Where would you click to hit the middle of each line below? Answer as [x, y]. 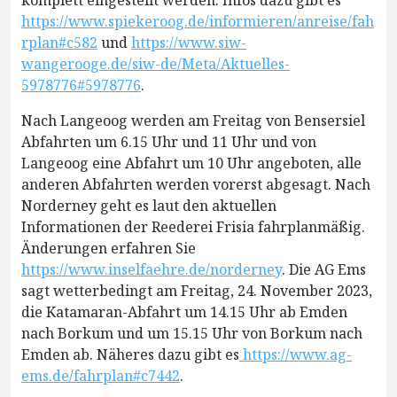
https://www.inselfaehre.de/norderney [152, 270]
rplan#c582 [59, 43]
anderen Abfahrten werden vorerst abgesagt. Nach [196, 185]
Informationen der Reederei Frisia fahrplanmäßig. [193, 227]
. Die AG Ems [324, 270]
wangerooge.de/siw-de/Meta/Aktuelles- [156, 64]
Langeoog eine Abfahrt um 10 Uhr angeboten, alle [191, 163]
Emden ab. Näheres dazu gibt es [130, 355]
